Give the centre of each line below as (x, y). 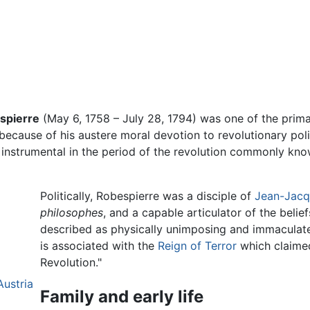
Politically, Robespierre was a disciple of (147, 196)
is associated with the (99, 246)
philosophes (71, 213)
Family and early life (121, 297)
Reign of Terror (197, 246)
